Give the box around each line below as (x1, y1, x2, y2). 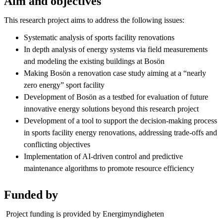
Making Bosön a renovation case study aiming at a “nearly (24, 68, 206, 77)
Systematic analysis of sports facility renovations (24, 33, 174, 42)
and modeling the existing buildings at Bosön (24, 56, 165, 65)
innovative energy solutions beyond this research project (24, 104, 199, 113)
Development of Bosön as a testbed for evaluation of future (24, 92, 208, 101)
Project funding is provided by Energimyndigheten (4, 209, 164, 218)
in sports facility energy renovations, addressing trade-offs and (24, 128, 217, 137)
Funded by (4, 188, 58, 201)
